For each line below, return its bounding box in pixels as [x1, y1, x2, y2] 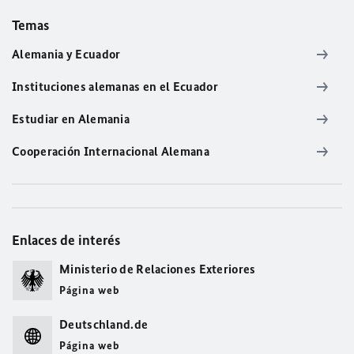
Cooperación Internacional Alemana [12, 144, 209, 160]
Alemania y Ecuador [12, 47, 121, 62]
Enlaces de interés [12, 232, 120, 250]
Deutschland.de [59, 317, 149, 333]
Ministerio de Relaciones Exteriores [59, 262, 256, 277]
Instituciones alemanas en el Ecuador [12, 79, 218, 95]
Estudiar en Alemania [12, 111, 130, 127]
